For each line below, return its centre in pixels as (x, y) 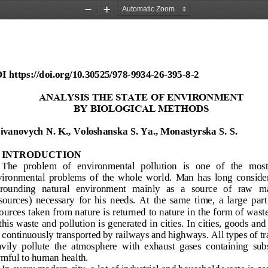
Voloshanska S (104, 130)
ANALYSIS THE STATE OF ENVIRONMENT (142, 96)
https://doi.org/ (40, 73)
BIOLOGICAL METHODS (149, 108)
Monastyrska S (192, 130)
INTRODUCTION (41, 154)
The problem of (37, 165)
